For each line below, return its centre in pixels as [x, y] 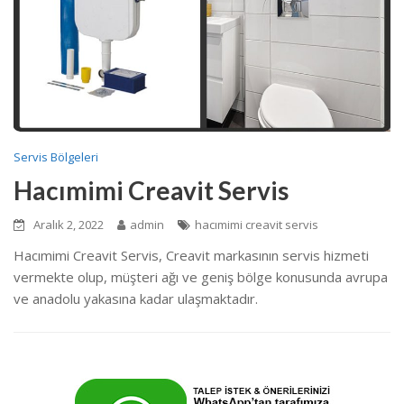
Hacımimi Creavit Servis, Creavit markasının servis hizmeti [191, 255]
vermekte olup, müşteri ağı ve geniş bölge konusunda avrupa [201, 276]
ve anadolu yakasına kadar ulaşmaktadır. [136, 298]
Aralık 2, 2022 [69, 224]
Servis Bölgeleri [56, 156]
